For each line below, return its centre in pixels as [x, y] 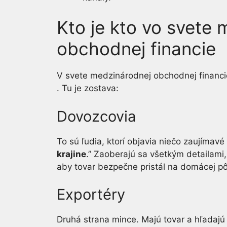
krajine [71, 154]
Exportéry [91, 194]
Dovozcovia [96, 116]
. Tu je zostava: [88, 88]
